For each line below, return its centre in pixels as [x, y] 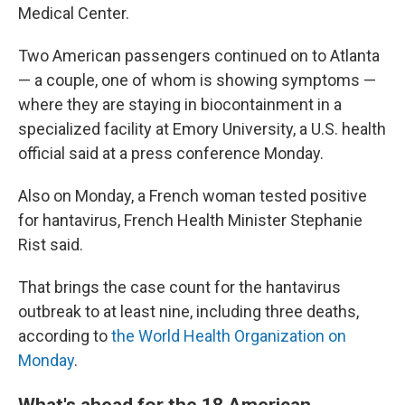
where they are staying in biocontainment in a [180, 104]
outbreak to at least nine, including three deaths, [188, 311]
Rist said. [51, 245]
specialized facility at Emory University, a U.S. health [202, 129]
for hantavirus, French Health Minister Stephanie [190, 220]
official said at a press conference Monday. [171, 153]
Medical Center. [74, 13]
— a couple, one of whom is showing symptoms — [197, 80]
